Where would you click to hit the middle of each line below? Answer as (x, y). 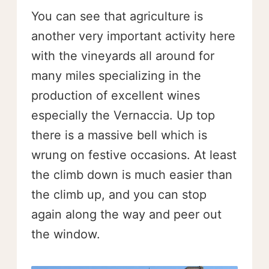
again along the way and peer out (126, 215)
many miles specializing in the (116, 76)
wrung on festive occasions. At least (134, 155)
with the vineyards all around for (123, 56)
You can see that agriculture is (117, 17)
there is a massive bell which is (119, 135)
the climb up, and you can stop (119, 195)
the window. (66, 234)
